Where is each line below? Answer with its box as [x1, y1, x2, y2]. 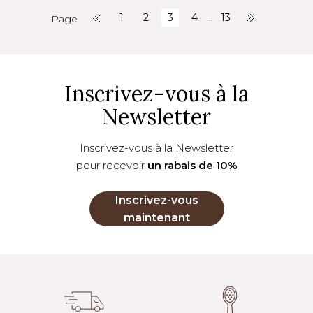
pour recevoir [75, 159, 147, 172]
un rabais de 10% [147, 159, 238, 172]
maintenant [123, 211, 190, 224]
